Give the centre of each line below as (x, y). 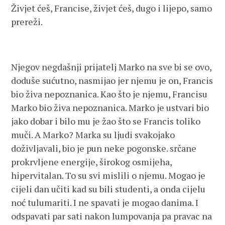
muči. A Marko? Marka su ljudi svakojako (93, 135)
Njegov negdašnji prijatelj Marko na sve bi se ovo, (111, 67)
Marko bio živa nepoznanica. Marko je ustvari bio (110, 107)
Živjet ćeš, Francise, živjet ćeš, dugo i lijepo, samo (112, 8)
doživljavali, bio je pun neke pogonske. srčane (104, 148)
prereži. (27, 22)
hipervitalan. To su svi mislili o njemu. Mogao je (108, 175)
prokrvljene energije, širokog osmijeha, (92, 162)
